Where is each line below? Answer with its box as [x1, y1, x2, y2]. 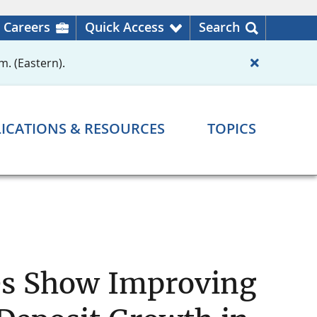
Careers [4, 18, 50, 35]
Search [199, 18, 240, 35]
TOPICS [207, 119, 256, 139]
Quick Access [85, 18, 164, 35]
